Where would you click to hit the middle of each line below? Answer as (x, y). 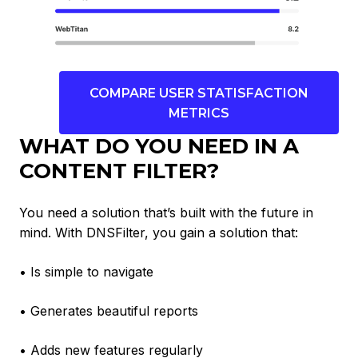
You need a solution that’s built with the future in (166, 213)
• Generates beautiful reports (109, 311)
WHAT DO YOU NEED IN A (159, 147)
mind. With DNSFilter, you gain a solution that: (159, 233)
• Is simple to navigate (86, 272)
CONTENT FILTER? (119, 171)
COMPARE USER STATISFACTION (199, 93)
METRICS (199, 113)
